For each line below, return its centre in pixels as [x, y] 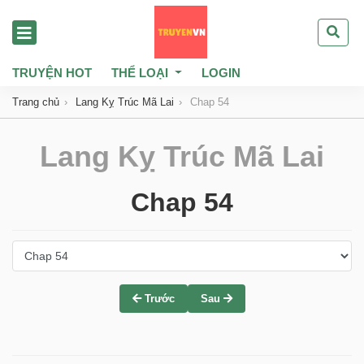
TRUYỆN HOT [52, 73]
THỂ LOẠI [140, 73]
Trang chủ [36, 102]
